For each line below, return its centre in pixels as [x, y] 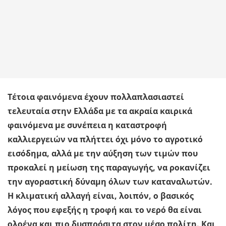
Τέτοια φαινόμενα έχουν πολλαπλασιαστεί [96, 97]
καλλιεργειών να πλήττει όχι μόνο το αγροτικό [105, 139]
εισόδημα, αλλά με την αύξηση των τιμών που [103, 154]
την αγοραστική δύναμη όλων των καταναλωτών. [110, 182]
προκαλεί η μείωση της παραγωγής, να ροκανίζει [109, 168]
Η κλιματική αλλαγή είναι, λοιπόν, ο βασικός [101, 196]
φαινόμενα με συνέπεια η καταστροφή [87, 125]
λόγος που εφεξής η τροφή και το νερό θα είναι [105, 210]
